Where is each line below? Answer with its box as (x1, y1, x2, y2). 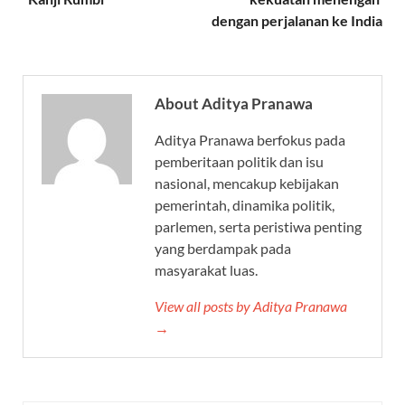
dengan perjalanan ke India (212, 12, 382, 30)
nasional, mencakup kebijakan (155, 174, 339, 193)
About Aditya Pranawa (155, 94, 313, 114)
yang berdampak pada (155, 240, 291, 258)
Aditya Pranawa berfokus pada (155, 131, 345, 149)
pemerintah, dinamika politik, (155, 196, 334, 214)
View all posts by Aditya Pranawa (155, 297, 347, 316)
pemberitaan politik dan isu (155, 153, 324, 171)
